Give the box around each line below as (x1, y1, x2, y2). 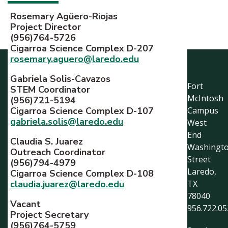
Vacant (10, 198, 41, 210)
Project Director (10, 21, 83, 33)
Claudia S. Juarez (10, 135, 83, 148)
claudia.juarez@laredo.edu (10, 178, 124, 190)
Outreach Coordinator (10, 146, 108, 158)
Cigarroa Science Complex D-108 (10, 167, 154, 180)
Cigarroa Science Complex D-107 (10, 105, 154, 117)
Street (187, 154, 211, 165)
